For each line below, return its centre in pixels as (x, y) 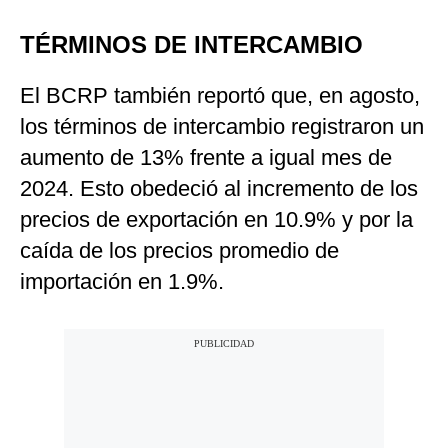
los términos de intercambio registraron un (222, 127)
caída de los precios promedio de (179, 251)
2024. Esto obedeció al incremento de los (219, 189)
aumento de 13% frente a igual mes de (206, 158)
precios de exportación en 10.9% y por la (216, 220)
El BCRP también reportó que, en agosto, (220, 96)
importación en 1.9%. (122, 282)
